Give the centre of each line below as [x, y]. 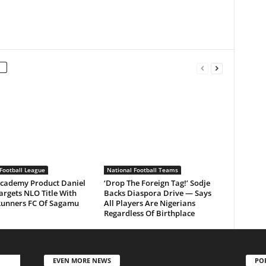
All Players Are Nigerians [149, 203]
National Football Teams [142, 170]
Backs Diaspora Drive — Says [157, 193]
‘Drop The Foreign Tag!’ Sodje [157, 183]
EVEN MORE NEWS [82, 260]
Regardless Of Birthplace [149, 213]
